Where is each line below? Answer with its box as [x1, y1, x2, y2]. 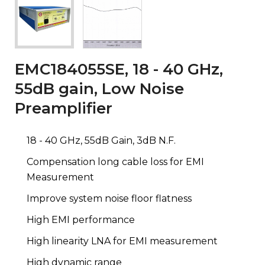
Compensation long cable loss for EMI [27, 156, 204, 167]
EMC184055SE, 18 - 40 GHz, [15, 59, 223, 79]
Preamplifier [15, 98, 112, 118]
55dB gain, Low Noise [15, 79, 184, 98]
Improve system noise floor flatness [27, 192, 192, 204]
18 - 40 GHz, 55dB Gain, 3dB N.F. [27, 134, 176, 146]
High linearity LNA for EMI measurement [27, 235, 218, 247]
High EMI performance [27, 214, 135, 225]
